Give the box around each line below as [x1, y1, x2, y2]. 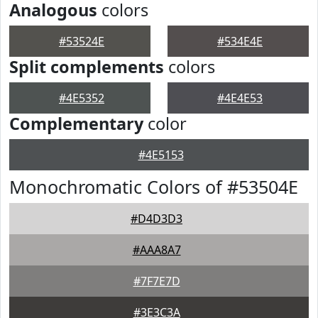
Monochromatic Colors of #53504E [9, 175, 298, 199]
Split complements [9, 55, 164, 78]
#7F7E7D [133, 273, 180, 289]
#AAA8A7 [132, 242, 181, 258]
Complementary [9, 112, 143, 135]
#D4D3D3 [131, 211, 182, 226]
